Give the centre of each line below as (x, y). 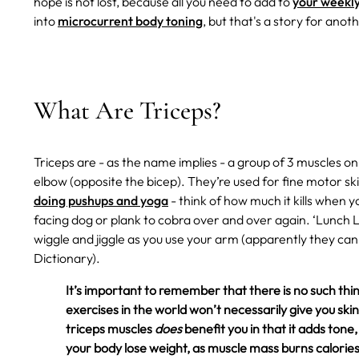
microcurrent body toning (130, 21)
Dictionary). (67, 258)
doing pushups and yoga (101, 201)
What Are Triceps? (127, 111)
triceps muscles (109, 329)
